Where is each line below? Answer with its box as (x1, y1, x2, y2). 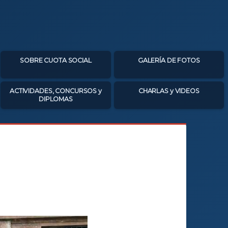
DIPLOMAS (38, 95, 73, 103)
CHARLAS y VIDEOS (138, 87, 199, 95)
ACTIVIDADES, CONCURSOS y (9, 87, 102, 95)
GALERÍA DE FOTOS (137, 56, 200, 64)
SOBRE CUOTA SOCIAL (20, 56, 92, 64)
